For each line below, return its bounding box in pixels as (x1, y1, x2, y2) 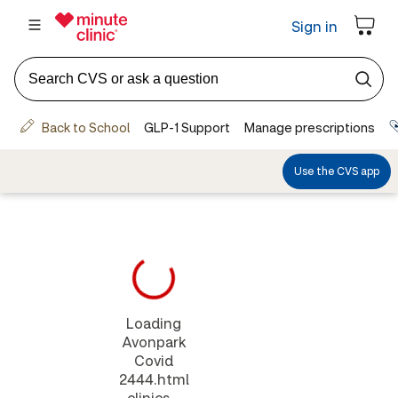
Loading (126, 314, 182, 332)
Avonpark (121, 332, 187, 351)
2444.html (118, 370, 189, 388)
